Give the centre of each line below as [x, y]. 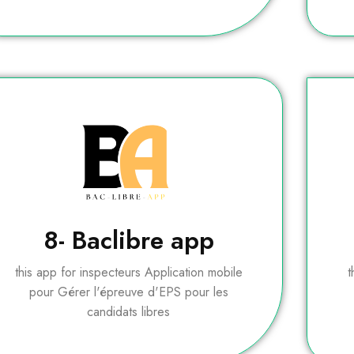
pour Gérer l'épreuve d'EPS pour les [128, 292]
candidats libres [129, 312]
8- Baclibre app [128, 241]
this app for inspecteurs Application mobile [128, 273]
